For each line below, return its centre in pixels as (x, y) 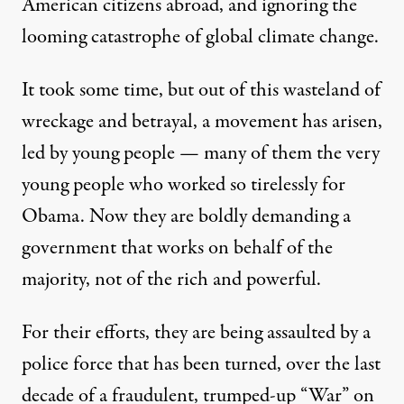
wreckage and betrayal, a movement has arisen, (202, 122)
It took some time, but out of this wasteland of (201, 90)
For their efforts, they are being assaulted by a (196, 333)
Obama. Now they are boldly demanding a (186, 216)
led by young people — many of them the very (201, 153)
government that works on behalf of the (177, 248)
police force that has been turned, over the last (201, 364)
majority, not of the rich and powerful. (171, 280)
